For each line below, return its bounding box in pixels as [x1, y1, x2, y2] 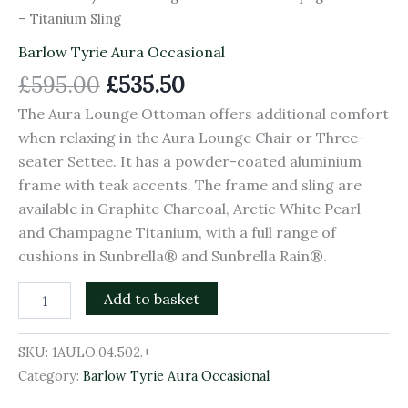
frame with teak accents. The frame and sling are [18, 176, 362, 194]
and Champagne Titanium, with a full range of [18, 223, 336, 241]
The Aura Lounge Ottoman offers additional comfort [18, 105, 389, 123]
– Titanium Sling [18, 10, 121, 28]
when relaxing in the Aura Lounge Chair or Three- [18, 128, 365, 147]
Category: [18, 368, 83, 385]
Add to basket [104, 290, 200, 308]
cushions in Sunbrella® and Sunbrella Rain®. [18, 247, 327, 265]
